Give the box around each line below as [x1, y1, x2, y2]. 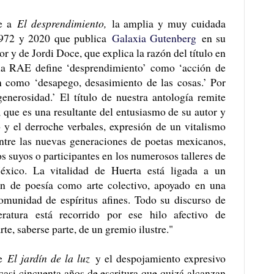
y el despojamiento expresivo [90, 251, 226, 266]
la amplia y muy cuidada [106, 16, 226, 31]
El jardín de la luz [7, 251, 91, 266]
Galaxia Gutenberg [111, 31, 196, 46]
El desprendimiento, [17, 16, 106, 31]
